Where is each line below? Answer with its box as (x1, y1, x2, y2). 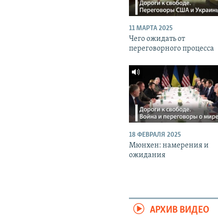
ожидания (129, 151, 166, 159)
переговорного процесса (129, 45, 215, 53)
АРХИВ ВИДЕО (150, 205, 210, 215)
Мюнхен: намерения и (129, 141, 209, 149)
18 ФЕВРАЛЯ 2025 (129, 131, 182, 139)
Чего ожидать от (129, 35, 185, 43)
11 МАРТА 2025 (129, 25, 173, 33)
